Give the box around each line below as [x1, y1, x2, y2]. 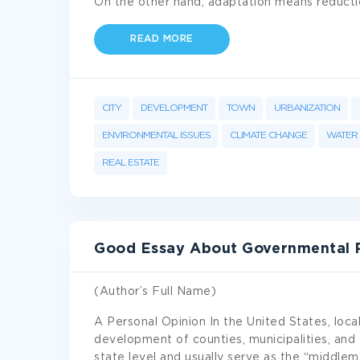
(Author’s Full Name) [94, 287, 216, 297]
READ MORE [130, 35, 194, 43]
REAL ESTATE [102, 158, 159, 167]
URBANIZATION [274, 104, 340, 112]
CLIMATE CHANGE [230, 131, 307, 140]
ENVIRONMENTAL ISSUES [102, 131, 211, 140]
